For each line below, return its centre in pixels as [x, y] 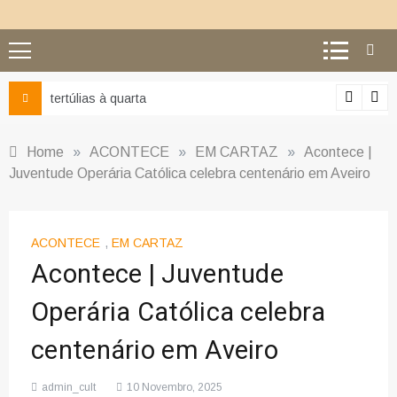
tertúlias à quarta [98, 98]
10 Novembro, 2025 [175, 388]
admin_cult [69, 388]
